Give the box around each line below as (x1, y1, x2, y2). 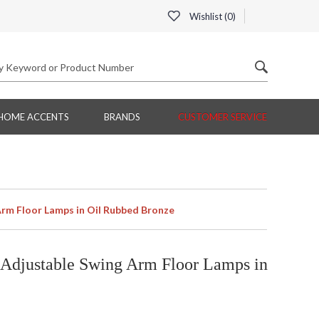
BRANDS (103, 111, 140, 123)
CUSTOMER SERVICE (178, 111, 267, 123)
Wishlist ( (187, 11, 227, 22)
